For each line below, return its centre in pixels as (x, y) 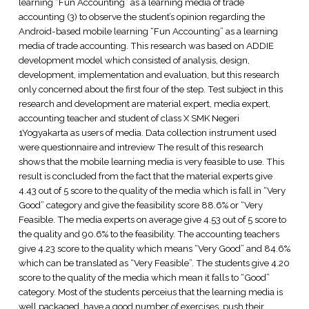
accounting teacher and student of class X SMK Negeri (129, 118)
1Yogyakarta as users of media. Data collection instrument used (147, 132)
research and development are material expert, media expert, (144, 103)
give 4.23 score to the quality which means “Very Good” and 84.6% (154, 248)
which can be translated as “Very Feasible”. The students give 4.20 (154, 262)
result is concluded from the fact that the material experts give (145, 176)
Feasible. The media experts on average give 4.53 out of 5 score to (152, 219)
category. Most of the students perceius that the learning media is (150, 291)
